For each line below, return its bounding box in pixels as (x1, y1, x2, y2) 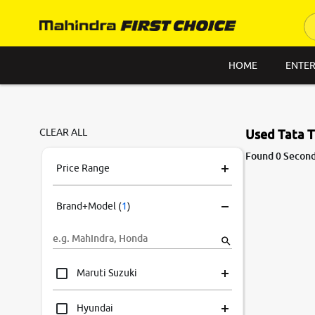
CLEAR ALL (39, 127, 87, 138)
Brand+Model (56, 200, 116, 212)
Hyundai (77, 302, 114, 314)
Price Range (56, 162, 110, 174)
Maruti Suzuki (77, 267, 138, 278)
